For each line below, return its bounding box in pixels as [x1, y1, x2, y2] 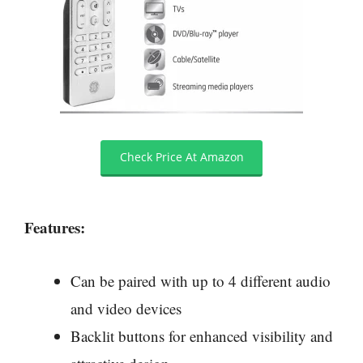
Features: [24, 216, 85, 238]
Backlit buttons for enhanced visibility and [70, 326, 333, 347]
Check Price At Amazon [119, 149, 244, 165]
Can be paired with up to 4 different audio [70, 271, 331, 292]
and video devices [70, 298, 181, 319]
